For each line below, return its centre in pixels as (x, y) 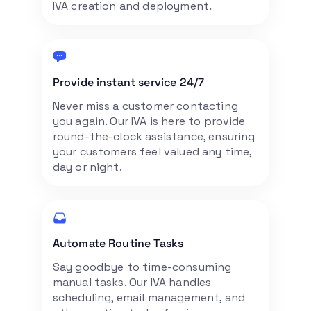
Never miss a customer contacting (145, 106)
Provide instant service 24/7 (128, 82)
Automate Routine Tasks (118, 243)
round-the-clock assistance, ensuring (154, 136)
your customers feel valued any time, (152, 151)
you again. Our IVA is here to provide (149, 121)
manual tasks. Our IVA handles (132, 282)
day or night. (87, 167)
